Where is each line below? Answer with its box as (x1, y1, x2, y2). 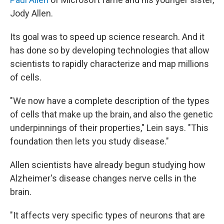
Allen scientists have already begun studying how (10, 159, 205, 170)
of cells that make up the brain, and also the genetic (10, 109, 213, 119)
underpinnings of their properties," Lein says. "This (10, 122, 208, 133)
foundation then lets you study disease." (10, 136, 169, 146)
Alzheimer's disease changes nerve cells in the (10, 173, 196, 183)
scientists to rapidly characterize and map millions (10, 58, 209, 69)
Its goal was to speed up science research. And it (10, 31, 204, 42)
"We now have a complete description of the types (10, 95, 209, 106)
